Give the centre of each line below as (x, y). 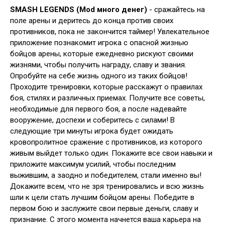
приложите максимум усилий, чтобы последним (93, 164)
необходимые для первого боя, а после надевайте (98, 109)
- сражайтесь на (176, 10)
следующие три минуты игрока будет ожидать (92, 131)
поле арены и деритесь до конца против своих (92, 21)
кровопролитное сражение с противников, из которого (106, 142)
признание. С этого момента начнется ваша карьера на (105, 219)
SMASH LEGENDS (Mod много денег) (79, 10)
